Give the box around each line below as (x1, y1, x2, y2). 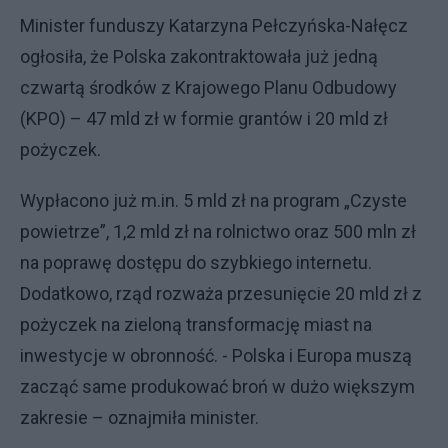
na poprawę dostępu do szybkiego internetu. (20, 252, 372, 273)
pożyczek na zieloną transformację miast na (20, 314, 372, 335)
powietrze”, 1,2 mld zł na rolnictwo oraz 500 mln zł (20, 221, 416, 242)
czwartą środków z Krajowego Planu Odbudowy (20, 77, 397, 98)
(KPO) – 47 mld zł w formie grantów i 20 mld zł (20, 108, 388, 129)
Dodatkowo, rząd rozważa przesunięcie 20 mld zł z (20, 283, 422, 304)
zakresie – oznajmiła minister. (20, 407, 263, 428)
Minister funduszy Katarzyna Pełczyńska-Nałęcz (20, 15, 408, 36)
